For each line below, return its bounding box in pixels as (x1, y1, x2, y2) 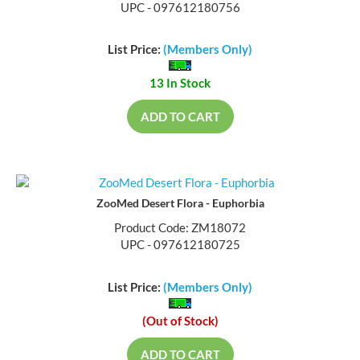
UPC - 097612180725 (120, 239, 240, 254)
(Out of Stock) (141, 314, 219, 329)
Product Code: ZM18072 (114, 222, 246, 237)
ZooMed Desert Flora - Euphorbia (96, 198, 264, 212)
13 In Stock (149, 77, 211, 92)
